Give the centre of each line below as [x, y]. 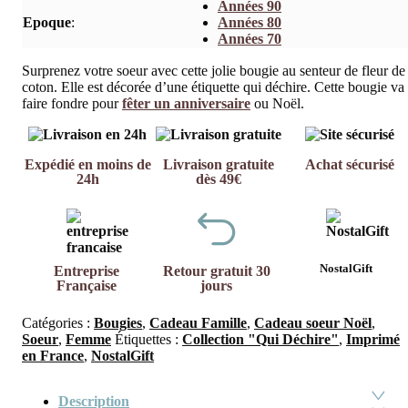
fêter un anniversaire [186, 104]
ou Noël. [277, 104]
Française [87, 286]
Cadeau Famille [198, 323]
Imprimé [373, 340]
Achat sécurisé [350, 165]
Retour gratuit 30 [216, 271]
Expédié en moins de [87, 165]
